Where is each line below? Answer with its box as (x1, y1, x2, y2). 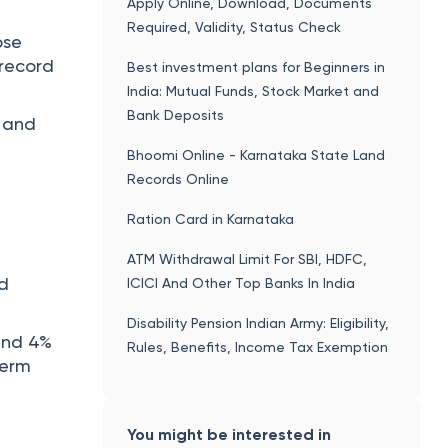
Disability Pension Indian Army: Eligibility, (127, 314, 390, 331)
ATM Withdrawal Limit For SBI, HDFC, (127, 250, 368, 267)
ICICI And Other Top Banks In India (127, 274, 356, 291)
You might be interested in (127, 424, 332, 444)
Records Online (127, 170, 230, 187)
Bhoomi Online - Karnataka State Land (127, 146, 386, 163)
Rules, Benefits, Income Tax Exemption (127, 338, 389, 355)
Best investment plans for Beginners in (127, 58, 386, 75)
